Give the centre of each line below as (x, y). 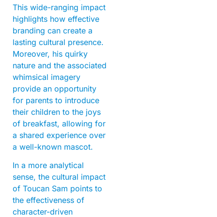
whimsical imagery (46, 77)
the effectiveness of (48, 200)
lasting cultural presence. (58, 42)
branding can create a (53, 30)
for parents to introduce (56, 100)
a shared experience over (59, 135)
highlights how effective (56, 19)
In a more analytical (48, 165)
